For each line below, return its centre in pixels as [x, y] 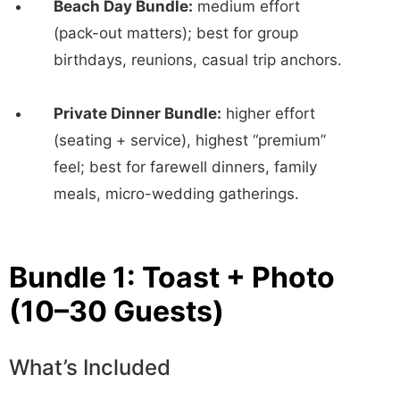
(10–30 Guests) [117, 311]
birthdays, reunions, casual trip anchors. [198, 59]
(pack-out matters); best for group [176, 33]
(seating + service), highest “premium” [190, 140]
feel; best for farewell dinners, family [185, 167]
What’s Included [90, 367]
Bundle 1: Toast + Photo [172, 277]
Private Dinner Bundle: [137, 113]
